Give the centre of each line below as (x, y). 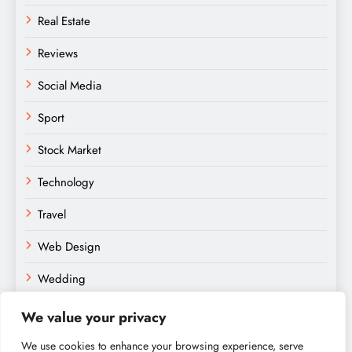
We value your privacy (93, 317)
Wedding (62, 279)
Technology (66, 183)
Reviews (58, 54)
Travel (52, 215)
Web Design (69, 247)
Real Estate (64, 22)
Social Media (70, 86)
